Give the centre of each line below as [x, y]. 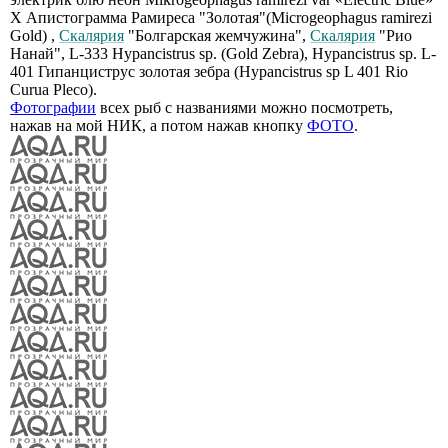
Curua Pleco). [53, 90]
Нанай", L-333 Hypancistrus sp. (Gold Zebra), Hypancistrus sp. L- [223, 54]
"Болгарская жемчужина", [217, 36]
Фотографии [53, 108]
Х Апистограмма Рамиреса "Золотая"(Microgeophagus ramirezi [221, 18]
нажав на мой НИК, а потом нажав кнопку [158, 126]
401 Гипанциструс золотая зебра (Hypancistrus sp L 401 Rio [209, 72]
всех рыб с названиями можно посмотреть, [244, 108]
